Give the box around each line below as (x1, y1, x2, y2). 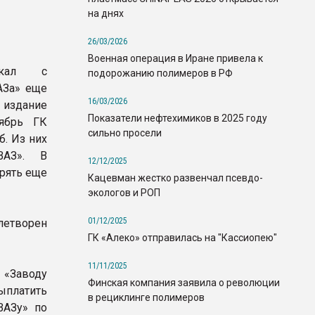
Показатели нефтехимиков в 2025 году (88, 112, 267, 124)
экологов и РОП (88, 186, 160, 198)
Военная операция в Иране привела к (88, 52, 263, 64)
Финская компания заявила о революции (88, 276, 280, 288)
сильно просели (88, 127, 162, 139)
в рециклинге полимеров (88, 291, 205, 303)
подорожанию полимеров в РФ (88, 67, 233, 79)
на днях (88, 7, 124, 19)
